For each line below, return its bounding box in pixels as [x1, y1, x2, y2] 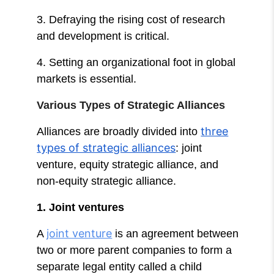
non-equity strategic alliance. [37, 174, 180, 187]
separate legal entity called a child [37, 260, 202, 273]
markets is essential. [37, 72, 137, 85]
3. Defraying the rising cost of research [37, 13, 226, 26]
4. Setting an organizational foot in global [37, 56, 236, 68]
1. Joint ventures [37, 201, 125, 213]
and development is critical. [37, 29, 170, 42]
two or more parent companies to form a [37, 243, 232, 256]
